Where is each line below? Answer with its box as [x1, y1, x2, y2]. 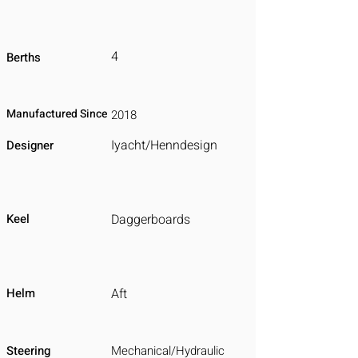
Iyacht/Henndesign [111, 136, 217, 155]
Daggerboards [111, 210, 190, 229]
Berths [6, 49, 41, 66]
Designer [6, 137, 54, 154]
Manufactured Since [6, 105, 107, 122]
